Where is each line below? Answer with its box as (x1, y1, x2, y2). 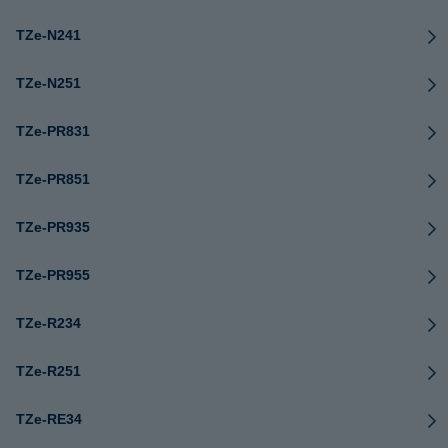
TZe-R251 (16, 363, 81, 379)
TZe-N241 (16, 27, 81, 43)
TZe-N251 (16, 75, 81, 91)
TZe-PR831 (16, 123, 90, 139)
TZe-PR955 (16, 267, 90, 283)
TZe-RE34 (16, 411, 82, 427)
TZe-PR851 (16, 171, 90, 187)
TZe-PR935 (16, 219, 90, 235)
